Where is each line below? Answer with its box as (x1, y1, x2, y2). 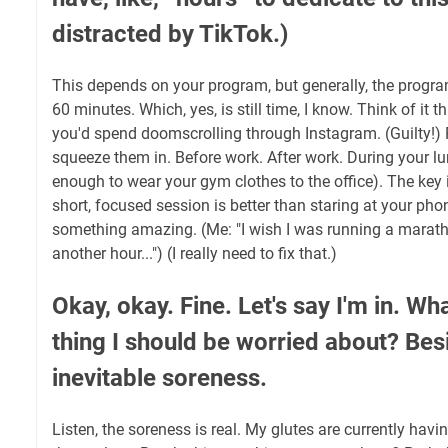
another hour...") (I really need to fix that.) (52, 243, 337, 263)
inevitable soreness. (52, 363, 267, 392)
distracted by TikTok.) (52, 19, 288, 48)
